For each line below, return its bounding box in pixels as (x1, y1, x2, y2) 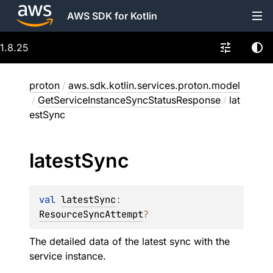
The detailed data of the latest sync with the (29, 235, 230, 247)
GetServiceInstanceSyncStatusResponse (38, 94, 221, 106)
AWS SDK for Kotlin (67, 10, 157, 22)
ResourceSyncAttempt (39, 208, 143, 221)
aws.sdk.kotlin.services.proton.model (68, 79, 240, 91)
